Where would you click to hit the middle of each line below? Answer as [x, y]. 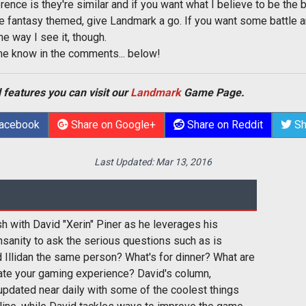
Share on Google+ [112, 125]
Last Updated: [125, 162]
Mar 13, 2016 [184, 162]
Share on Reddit [223, 125]
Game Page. [213, 93]
